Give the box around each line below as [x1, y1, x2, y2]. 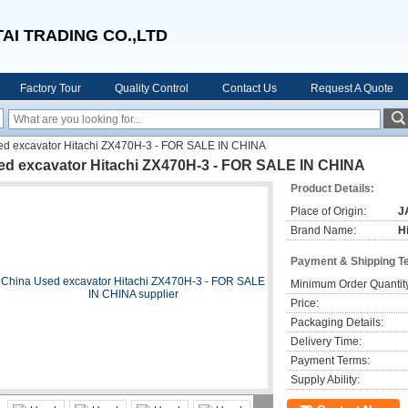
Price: [291, 297, 319, 310]
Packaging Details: [291, 316, 383, 329]
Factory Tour [20, 82, 81, 95]
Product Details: [291, 182, 374, 195]
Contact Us [222, 82, 277, 95]
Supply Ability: [291, 373, 360, 386]
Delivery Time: [291, 335, 362, 348]
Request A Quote [311, 82, 393, 95]
